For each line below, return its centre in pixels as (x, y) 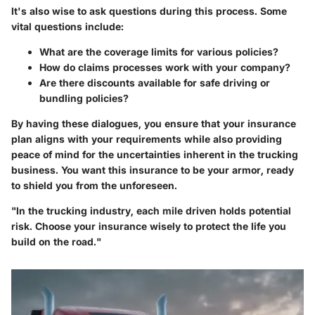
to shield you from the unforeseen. (94, 186)
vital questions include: (67, 27)
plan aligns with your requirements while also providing (147, 139)
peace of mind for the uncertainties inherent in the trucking (155, 155)
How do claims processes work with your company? (165, 67)
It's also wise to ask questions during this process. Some (149, 11)
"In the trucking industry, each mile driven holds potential (151, 211)
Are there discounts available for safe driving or (155, 83)
